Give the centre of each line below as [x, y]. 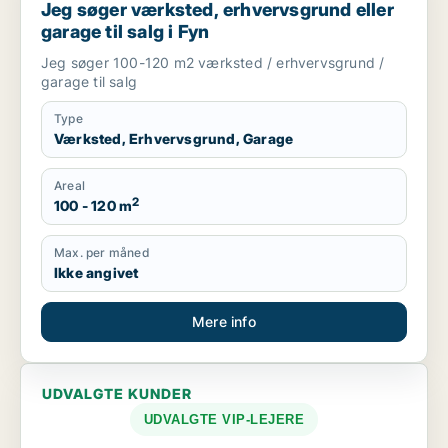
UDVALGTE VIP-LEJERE [224, 419]
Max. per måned [102, 252]
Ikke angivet [96, 272]
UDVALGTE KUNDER [117, 393]
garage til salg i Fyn [125, 31]
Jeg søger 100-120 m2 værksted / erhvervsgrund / [213, 62]
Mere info [224, 321]
